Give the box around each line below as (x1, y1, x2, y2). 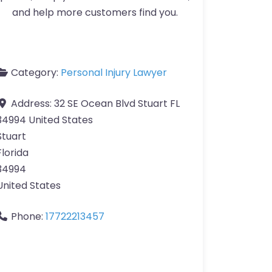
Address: (11, 97, 54, 111)
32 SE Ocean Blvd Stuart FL (54, 97, 180, 111)
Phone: (11, 209, 46, 224)
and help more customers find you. (12, 5, 178, 20)
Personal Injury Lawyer (61, 66, 167, 80)
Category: (11, 66, 61, 80)
